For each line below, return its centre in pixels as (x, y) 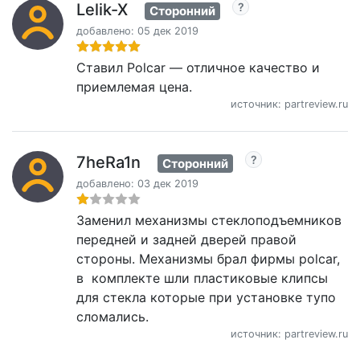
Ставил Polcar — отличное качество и (198, 67)
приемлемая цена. (134, 87)
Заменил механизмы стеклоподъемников (209, 220)
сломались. (112, 316)
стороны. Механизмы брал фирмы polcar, (208, 258)
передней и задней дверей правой (186, 239)
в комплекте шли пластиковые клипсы (202, 278)
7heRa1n (108, 162)
